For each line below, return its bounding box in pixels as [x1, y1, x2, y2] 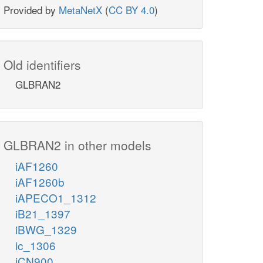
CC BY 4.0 [109, 2, 154, 18]
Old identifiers [4, 56, 81, 74]
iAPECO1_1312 [15, 190, 96, 206]
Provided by [4, 2, 59, 18]
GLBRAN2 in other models [4, 136, 151, 154]
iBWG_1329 [15, 221, 77, 238]
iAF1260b [15, 174, 65, 190]
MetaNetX [59, 2, 102, 18]
